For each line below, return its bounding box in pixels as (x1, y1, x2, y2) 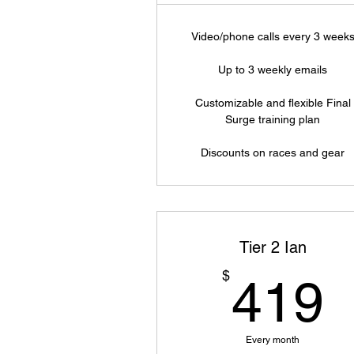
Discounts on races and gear (201, 146, 345, 159)
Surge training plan (225, 113, 321, 126)
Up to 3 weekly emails (218, 63, 328, 76)
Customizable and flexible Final (194, 96, 351, 109)
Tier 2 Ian (239, 238, 307, 257)
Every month (246, 334, 300, 345)
